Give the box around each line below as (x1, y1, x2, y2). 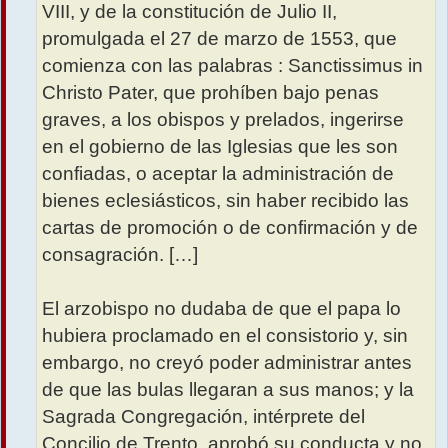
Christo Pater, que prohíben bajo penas (42, 81, 379, 103)
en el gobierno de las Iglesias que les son (42, 135, 398, 157)
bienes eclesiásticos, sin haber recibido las (42, 189, 409, 211)
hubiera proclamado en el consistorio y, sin (42, 324, 408, 346)
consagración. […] (42, 243, 198, 265)
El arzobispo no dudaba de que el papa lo (42, 297, 401, 319)
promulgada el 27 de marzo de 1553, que (42, 27, 397, 49)
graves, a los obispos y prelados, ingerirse (42, 108, 404, 130)
